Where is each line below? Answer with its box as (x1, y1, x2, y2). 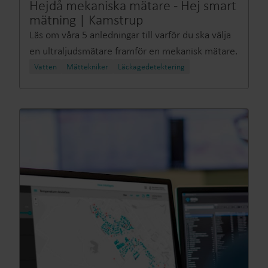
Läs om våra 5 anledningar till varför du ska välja (29, 28, 231, 41)
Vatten (34, 62, 57, 72)
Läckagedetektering (118, 62, 185, 72)
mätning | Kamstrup (29, 11, 143, 28)
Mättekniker (66, 62, 108, 72)
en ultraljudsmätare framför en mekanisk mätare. (29, 44, 237, 57)
